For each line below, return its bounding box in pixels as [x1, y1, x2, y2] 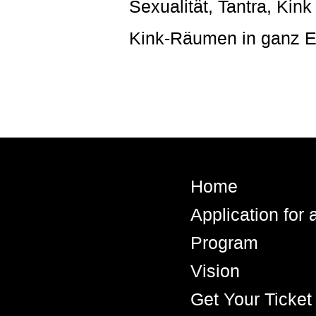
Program [190, 233, 258, 253]
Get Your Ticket [190, 289, 312, 309]
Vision [190, 261, 240, 281]
